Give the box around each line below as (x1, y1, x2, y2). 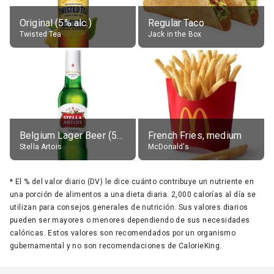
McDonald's (148, 142, 190, 151)
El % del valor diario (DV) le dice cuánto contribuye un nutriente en (15, 177, 254, 186)
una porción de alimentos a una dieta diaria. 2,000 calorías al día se (10, 190, 256, 199)
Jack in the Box (148, 29, 202, 39)
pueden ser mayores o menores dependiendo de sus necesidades (10, 215, 250, 224)
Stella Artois (20, 142, 62, 151)
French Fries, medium (148, 129, 242, 141)
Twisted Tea (20, 29, 62, 39)
